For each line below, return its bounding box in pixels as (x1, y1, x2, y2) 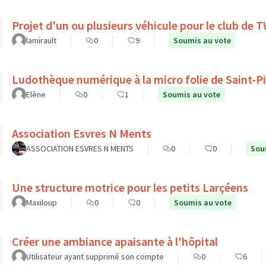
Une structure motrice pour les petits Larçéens (12, 180, 248, 195)
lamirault (26, 35, 56, 46)
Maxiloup (26, 197, 57, 208)
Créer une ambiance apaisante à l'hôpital (12, 234, 218, 249)
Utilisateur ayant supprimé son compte (26, 251, 164, 262)
